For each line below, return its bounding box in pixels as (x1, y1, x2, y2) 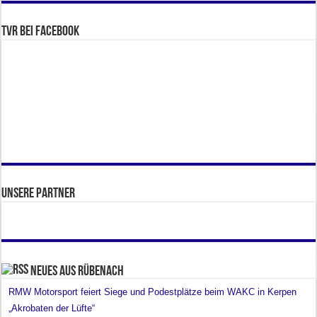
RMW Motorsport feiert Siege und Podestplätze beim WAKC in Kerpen (8, 287, 297, 298)
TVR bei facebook (1, 25, 80, 40)
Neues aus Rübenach (30, 265, 125, 279)
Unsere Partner (1, 187, 76, 202)
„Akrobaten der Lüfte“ (8, 303, 96, 314)
